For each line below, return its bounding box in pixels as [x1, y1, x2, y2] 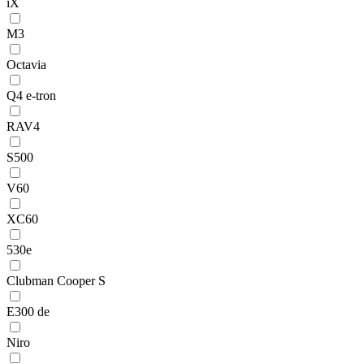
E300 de [6, 305, 50, 319]
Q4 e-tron [6, 89, 56, 103]
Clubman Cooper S [6, 274, 106, 288]
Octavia [6, 58, 46, 72]
